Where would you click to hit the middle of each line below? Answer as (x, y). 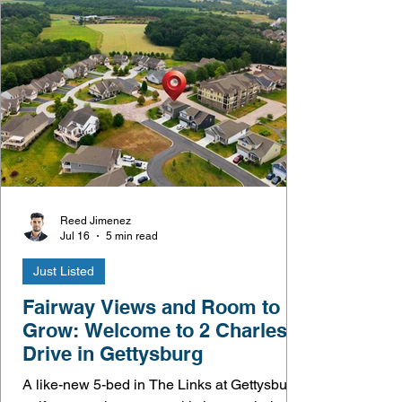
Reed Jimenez (96, 221)
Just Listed (64, 271)
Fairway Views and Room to (151, 307)
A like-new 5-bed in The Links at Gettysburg (161, 385)
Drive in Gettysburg (113, 354)
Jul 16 (75, 236)
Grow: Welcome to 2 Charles (155, 330)
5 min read (132, 236)
